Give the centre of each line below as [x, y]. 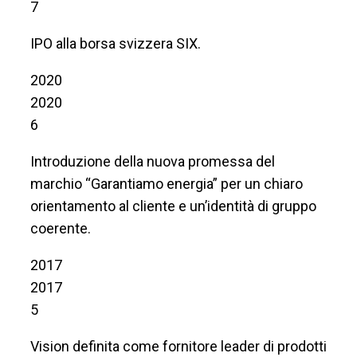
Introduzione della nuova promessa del [153, 161]
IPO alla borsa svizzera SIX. [116, 43]
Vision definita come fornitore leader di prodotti [178, 346]
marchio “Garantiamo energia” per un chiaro [167, 183]
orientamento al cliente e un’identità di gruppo [173, 206]
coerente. [61, 228]
